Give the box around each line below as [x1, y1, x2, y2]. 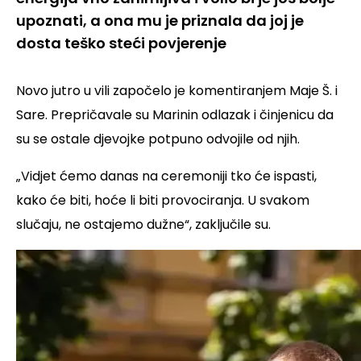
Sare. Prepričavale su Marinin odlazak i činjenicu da [16, 106, 334, 125]
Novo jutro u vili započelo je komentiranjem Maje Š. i [16, 81, 338, 101]
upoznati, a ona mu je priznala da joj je [16, 10, 304, 31]
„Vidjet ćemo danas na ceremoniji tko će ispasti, [16, 167, 317, 186]
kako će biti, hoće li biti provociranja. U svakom [16, 191, 309, 210]
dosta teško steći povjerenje [16, 33, 226, 54]
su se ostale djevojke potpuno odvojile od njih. [16, 130, 300, 149]
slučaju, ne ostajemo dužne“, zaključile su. [16, 215, 271, 234]
